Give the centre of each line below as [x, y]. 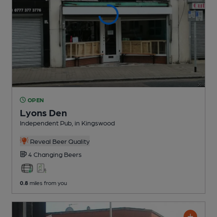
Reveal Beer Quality [59, 141]
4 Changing [46, 154]
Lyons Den [43, 112]
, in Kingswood [93, 122]
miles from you [47, 182]
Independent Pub [46, 122]
